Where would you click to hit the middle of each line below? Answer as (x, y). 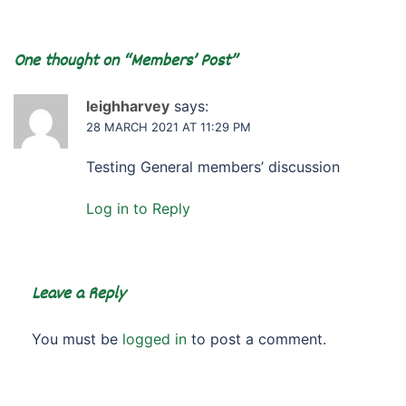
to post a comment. (256, 338)
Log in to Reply (138, 208)
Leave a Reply (78, 294)
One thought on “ (72, 61)
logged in (155, 338)
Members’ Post (180, 61)
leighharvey (128, 106)
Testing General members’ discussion (213, 166)
